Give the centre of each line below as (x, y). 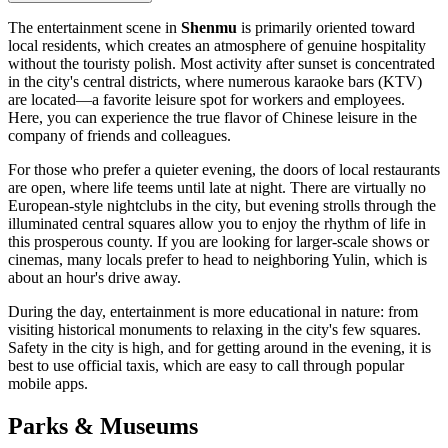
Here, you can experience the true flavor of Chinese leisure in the (212, 118)
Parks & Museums (103, 426)
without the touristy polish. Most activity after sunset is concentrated (221, 64)
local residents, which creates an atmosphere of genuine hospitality (217, 46)
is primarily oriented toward (326, 28)
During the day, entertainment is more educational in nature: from (213, 312)
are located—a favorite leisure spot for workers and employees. (206, 100)
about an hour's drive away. (94, 278)
